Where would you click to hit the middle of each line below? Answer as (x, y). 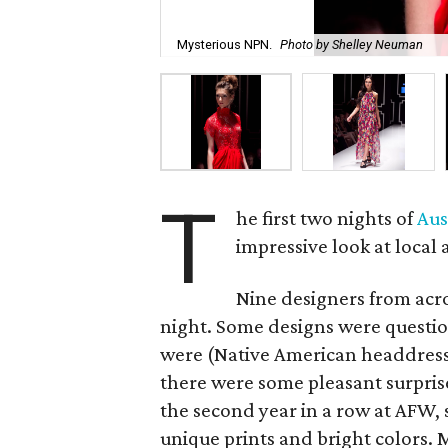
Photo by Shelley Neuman (351, 45)
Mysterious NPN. (224, 45)
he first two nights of (327, 218)
